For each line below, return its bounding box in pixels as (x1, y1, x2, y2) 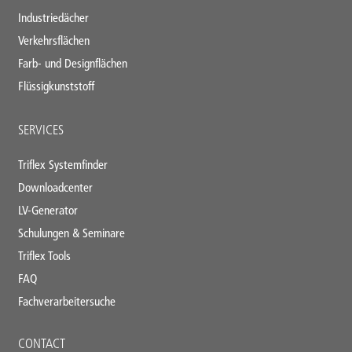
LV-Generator (17, 202, 78, 218)
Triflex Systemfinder (17, 156, 108, 172)
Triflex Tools (17, 247, 71, 263)
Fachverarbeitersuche (17, 293, 115, 309)
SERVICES (17, 121, 64, 137)
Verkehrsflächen (17, 32, 90, 48)
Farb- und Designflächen (17, 55, 127, 71)
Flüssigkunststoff (17, 78, 94, 93)
